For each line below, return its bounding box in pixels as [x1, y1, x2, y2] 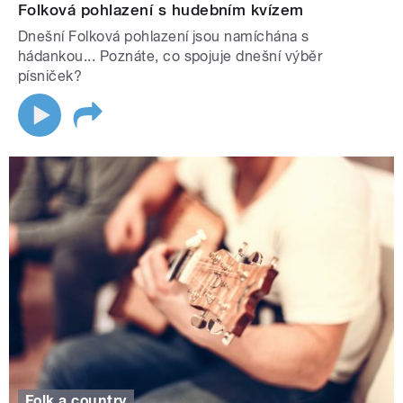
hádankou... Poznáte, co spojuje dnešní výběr [18, 48, 323, 66]
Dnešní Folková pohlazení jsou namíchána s [18, 28, 309, 46]
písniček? [18, 67, 83, 85]
